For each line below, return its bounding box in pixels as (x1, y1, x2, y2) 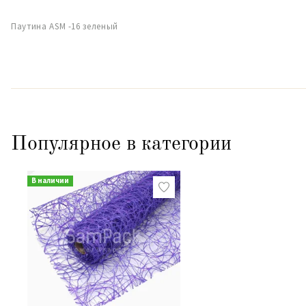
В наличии (31, 176, 69, 185)
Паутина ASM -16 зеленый (11, 20, 118, 32)
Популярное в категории (11, 134, 232, 154)
